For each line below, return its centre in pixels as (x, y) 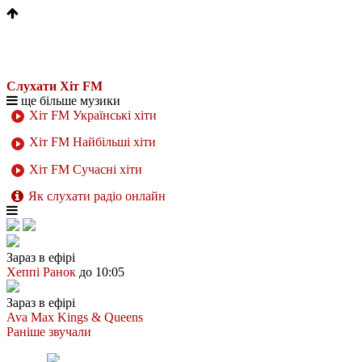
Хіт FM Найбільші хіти (91, 142)
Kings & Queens (100, 317)
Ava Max (30, 317)
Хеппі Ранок (41, 271)
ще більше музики (69, 101)
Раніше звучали (49, 331)
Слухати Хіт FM (55, 86)
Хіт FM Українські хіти (91, 115)
